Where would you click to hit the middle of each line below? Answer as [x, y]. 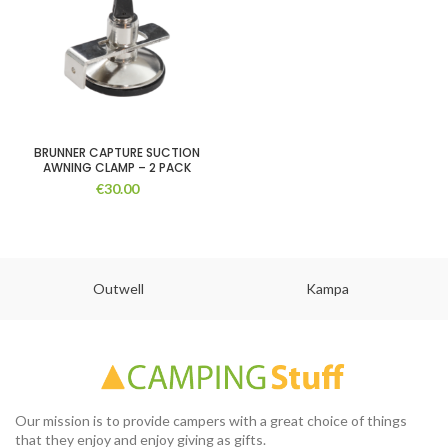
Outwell [119, 288]
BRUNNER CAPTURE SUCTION [117, 152]
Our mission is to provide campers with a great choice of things [211, 421]
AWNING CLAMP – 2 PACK [117, 167]
